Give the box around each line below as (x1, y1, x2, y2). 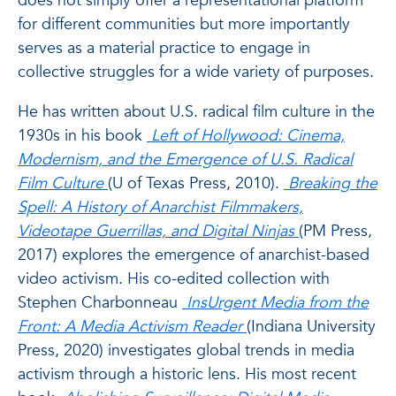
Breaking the (288, 172, 377, 194)
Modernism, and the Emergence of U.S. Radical (18, 148, 353, 171)
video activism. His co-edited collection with (18, 268, 330, 290)
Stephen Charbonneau (18, 292, 182, 314)
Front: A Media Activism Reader (18, 316, 242, 338)
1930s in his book (18, 125, 147, 147)
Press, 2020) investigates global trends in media (18, 339, 354, 362)
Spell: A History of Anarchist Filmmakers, (18, 196, 303, 218)
